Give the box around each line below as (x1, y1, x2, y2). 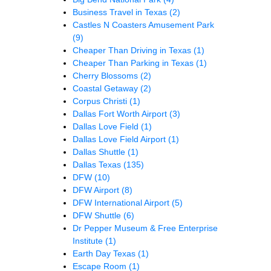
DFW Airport (73, 185, 122, 195)
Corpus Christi (73, 96, 129, 106)
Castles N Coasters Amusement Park (73, 20, 214, 30)
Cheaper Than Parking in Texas (73, 58, 196, 68)
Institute (73, 236, 105, 246)
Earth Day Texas (73, 249, 138, 259)
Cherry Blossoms (73, 71, 140, 81)
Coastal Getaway (73, 83, 140, 94)
